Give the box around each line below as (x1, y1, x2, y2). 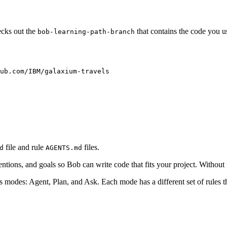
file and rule (4, 143, 46, 152)
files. (82, 143, 99, 152)
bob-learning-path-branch (37, 27, 135, 35)
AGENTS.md (46, 144, 82, 152)
